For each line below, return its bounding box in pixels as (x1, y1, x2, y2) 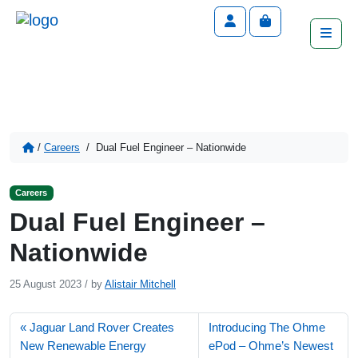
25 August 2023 (10, 278, 82, 290)
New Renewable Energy (20, 339, 146, 352)
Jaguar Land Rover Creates (30, 320, 174, 334)
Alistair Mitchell (105, 278, 176, 290)
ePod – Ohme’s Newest (209, 339, 334, 352)
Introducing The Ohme (209, 320, 326, 334)
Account (235, 14, 282, 28)
